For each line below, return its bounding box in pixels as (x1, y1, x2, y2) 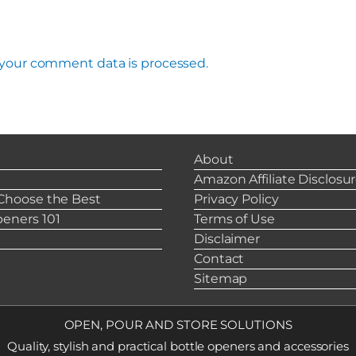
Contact (194, 251, 245, 267)
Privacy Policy (194, 192, 279, 207)
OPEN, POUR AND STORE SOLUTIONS (64, 317, 292, 333)
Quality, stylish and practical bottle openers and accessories (7, 339, 349, 354)
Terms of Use (194, 211, 275, 227)
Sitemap (194, 271, 248, 287)
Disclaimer (194, 231, 260, 247)
